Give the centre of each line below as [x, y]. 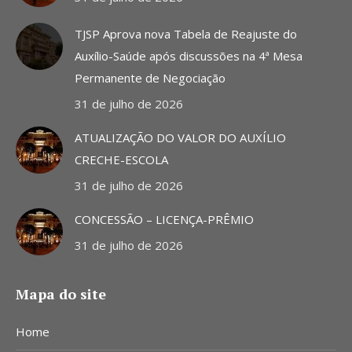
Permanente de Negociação [150, 78]
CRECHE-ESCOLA [121, 160]
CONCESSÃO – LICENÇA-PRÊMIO [164, 220]
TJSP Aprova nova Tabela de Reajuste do [186, 34]
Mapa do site [61, 294]
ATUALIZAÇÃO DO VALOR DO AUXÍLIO [180, 138]
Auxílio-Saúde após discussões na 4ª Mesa [189, 56]
